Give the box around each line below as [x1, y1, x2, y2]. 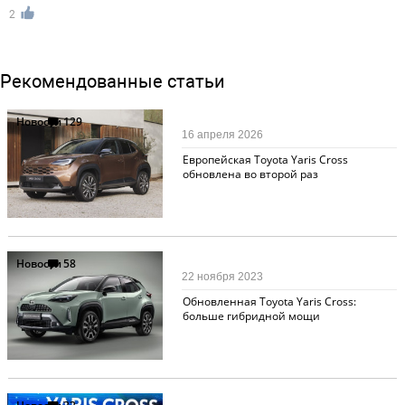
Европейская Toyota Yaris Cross [182, 152, 348, 168]
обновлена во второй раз [182, 166, 318, 183]
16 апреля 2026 [182, 128, 264, 142]
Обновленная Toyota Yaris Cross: [182, 294, 356, 310]
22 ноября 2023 [182, 270, 264, 284]
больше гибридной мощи [182, 308, 320, 325]
